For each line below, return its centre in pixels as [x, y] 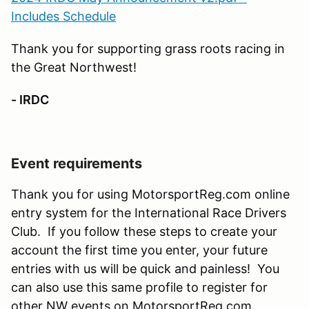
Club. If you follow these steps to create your [144, 231]
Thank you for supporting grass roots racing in [148, 48]
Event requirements [77, 163]
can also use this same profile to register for [139, 287]
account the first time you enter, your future [139, 250]
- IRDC [30, 99]
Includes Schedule [63, 16]
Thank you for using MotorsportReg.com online [150, 194]
